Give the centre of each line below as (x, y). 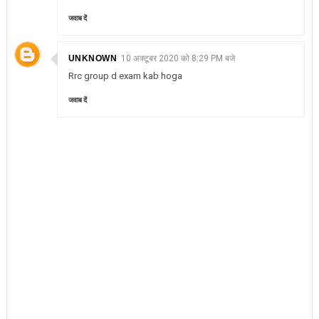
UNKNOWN (93, 58)
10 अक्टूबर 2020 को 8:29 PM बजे (178, 58)
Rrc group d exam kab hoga (125, 76)
